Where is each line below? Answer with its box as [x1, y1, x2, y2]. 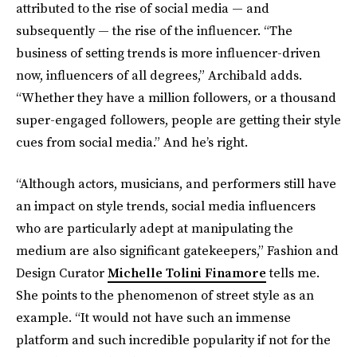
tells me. [266, 263, 320, 281]
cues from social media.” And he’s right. [16, 132, 248, 151]
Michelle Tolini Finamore [108, 263, 266, 281]
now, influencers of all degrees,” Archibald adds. [16, 65, 302, 84]
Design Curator [16, 263, 108, 281]
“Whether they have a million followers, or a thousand [16, 88, 336, 106]
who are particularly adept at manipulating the [16, 218, 293, 237]
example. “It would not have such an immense [16, 308, 291, 326]
